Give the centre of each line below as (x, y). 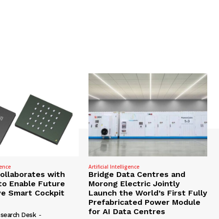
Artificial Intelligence (114, 167)
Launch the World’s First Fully (148, 193)
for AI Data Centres (127, 212)
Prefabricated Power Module (144, 202)
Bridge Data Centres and (137, 175)
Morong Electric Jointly (134, 184)
